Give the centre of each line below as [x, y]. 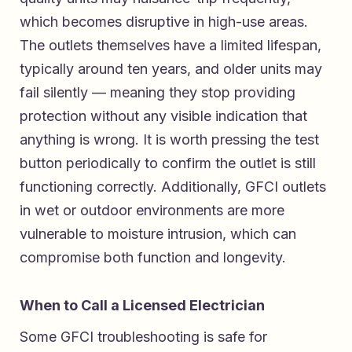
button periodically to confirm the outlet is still [168, 163]
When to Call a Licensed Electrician [142, 306]
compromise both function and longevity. [153, 258]
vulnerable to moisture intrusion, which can [158, 234]
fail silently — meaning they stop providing [158, 93]
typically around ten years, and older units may [171, 69]
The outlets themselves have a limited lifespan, [170, 46]
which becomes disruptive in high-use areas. [164, 22]
